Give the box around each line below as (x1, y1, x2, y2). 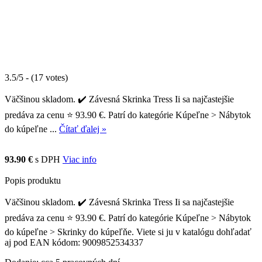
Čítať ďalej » (59, 123, 106, 134)
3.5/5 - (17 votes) (5, 72, 68, 82)
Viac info (63, 154, 96, 164)
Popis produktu (5, 175, 61, 185)
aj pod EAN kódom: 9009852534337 (5, 237, 143, 247)
